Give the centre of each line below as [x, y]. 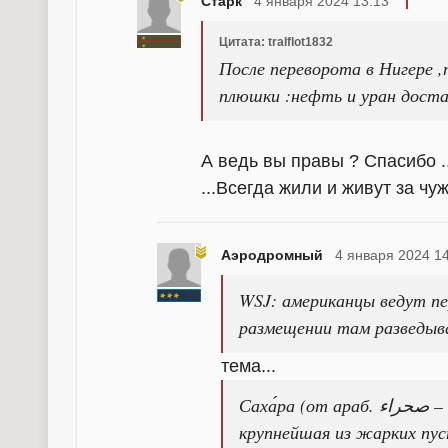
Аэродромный [272, 255]
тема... [248, 366]
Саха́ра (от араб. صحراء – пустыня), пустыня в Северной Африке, [309, 405]
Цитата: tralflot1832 [276, 42]
